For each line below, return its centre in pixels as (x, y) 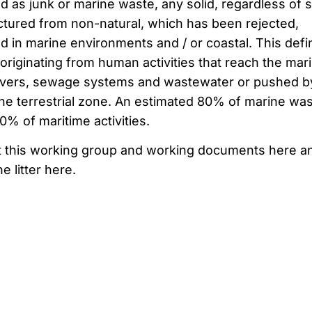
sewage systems (83, 81)
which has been (195, 23)
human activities (146, 62)
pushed (276, 81)
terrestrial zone (62, 101)
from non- (69, 23)
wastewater (198, 81)
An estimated (154, 101)
